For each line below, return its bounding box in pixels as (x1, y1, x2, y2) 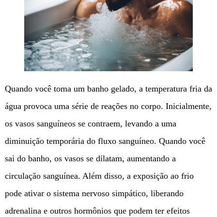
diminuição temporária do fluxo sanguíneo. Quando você (5, 136, 205, 146)
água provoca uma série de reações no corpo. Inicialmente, (5, 101, 212, 111)
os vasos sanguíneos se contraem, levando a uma (5, 119, 176, 129)
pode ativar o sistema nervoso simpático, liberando (5, 188, 184, 199)
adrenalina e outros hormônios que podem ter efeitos (5, 206, 190, 216)
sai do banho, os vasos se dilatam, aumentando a (5, 154, 176, 164)
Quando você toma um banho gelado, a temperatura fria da (5, 84, 212, 94)
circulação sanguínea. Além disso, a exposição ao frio (5, 171, 194, 181)
